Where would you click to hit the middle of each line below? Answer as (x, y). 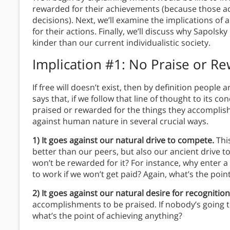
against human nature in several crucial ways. (120, 121)
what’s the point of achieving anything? (107, 216)
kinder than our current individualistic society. (121, 43)
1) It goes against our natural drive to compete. (124, 140)
